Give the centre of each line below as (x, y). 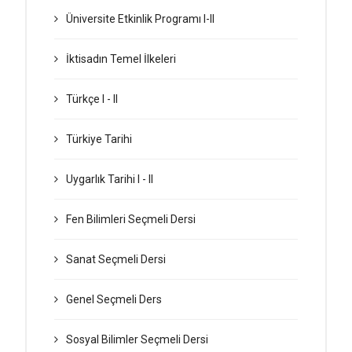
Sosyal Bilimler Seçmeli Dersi (137, 339)
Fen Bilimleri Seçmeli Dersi (131, 219)
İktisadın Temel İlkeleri (121, 59)
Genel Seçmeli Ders (114, 299)
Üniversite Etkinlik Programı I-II (140, 19)
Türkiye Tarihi (99, 139)
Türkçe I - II (92, 99)
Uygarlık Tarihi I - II (110, 179)
